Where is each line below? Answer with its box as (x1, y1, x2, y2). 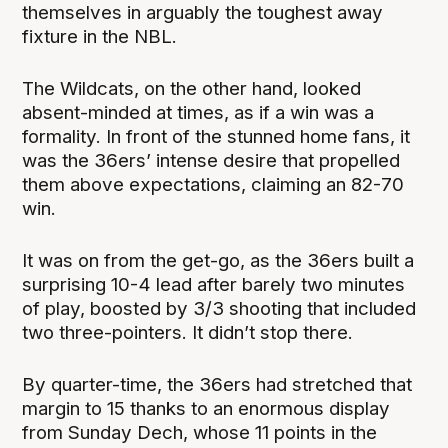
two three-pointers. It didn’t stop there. (22, 321, 359, 345)
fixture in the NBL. (22, 24, 183, 48)
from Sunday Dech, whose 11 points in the (22, 421, 378, 445)
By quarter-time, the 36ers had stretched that (22, 373, 413, 397)
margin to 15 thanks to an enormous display (22, 397, 391, 421)
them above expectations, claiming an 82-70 (22, 173, 405, 197)
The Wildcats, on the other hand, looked (22, 77, 362, 101)
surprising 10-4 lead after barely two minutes (22, 273, 406, 297)
